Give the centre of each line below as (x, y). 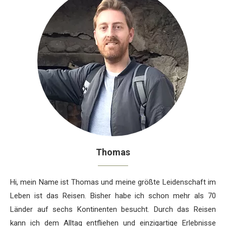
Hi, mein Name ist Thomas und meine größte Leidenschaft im (113, 182)
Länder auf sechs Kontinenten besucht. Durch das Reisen (113, 210)
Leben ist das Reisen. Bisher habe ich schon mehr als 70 (113, 196)
